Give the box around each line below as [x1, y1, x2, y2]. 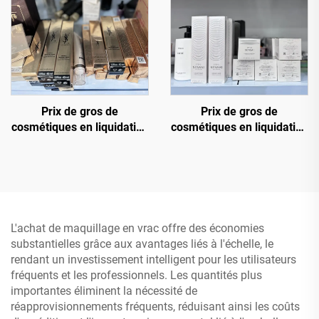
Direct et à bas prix [192, 167, 287, 181]
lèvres [64, 183, 95, 197]
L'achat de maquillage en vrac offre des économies [11, 221, 264, 235]
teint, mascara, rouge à [21, 167, 139, 181]
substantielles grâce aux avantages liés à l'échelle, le [11, 237, 273, 251]
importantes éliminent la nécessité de [11, 284, 197, 298]
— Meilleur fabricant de [21, 136, 139, 150]
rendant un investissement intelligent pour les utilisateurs [11, 253, 296, 266]
